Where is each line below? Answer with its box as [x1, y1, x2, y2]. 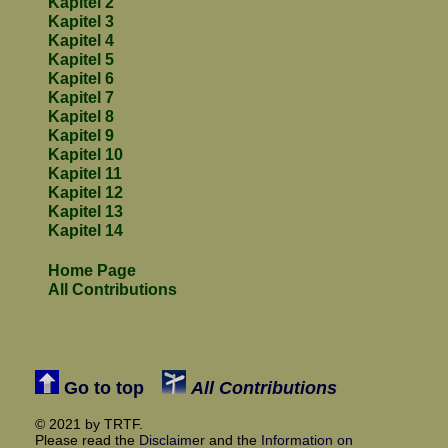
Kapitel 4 [48, 32, 114, 50]
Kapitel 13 [48, 203, 123, 221]
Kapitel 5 [48, 51, 114, 69]
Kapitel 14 [48, 222, 123, 240]
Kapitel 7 [48, 89, 114, 107]
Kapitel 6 [48, 70, 114, 88]
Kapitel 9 [48, 127, 114, 145]
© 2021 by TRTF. [35, 416, 143, 433]
